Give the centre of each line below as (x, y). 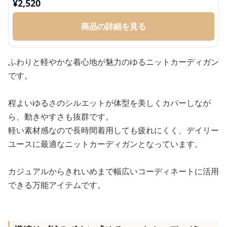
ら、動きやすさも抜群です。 (61, 117)
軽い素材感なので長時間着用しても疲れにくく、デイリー (113, 130)
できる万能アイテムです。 (57, 185)
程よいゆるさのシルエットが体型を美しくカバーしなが (109, 103)
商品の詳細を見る (113, 26)
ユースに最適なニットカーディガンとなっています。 (105, 144)
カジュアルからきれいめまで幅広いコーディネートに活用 (113, 171)
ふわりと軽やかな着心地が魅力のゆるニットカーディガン (113, 62)
